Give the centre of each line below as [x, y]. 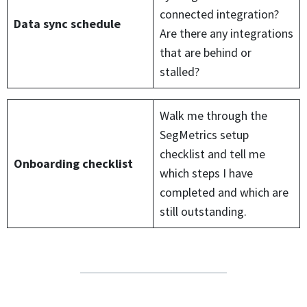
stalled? [180, 72]
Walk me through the [213, 116]
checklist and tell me [212, 154]
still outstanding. [203, 212]
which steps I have [206, 173]
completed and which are [224, 193]
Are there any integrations [226, 34]
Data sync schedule [67, 24]
